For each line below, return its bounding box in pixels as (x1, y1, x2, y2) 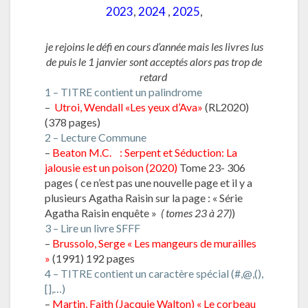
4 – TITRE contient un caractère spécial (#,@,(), (45, 266, 263, 280)
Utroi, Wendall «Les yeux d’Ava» (54, 100, 203, 113)
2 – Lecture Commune (45, 130, 146, 144)
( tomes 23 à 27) (161, 206, 232, 219)
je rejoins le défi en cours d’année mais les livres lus (45, 39, 263, 53)
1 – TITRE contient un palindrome (45, 85, 202, 98)
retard (139, 69, 169, 83)
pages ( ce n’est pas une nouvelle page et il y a (45, 175, 252, 189)
